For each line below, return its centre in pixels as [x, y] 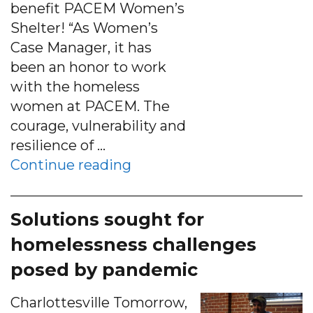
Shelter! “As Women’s [84, 28]
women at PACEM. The [90, 106]
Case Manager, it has [81, 47]
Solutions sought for [107, 219]
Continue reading [71, 165]
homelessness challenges [133, 244]
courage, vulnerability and [98, 125]
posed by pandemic [104, 269]
